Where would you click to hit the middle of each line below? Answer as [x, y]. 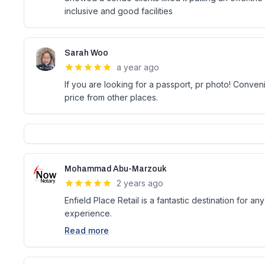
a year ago [138, 67]
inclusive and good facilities [119, 11]
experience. [88, 213]
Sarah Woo [86, 53]
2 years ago [140, 183]
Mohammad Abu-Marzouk [116, 169]
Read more [87, 230]
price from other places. [111, 97]
